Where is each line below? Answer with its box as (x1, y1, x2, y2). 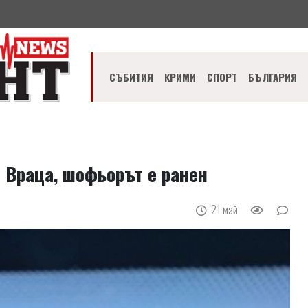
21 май (211, 201, 241, 218)
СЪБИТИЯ (109, 69, 154, 85)
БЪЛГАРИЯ (248, 69, 298, 85)
